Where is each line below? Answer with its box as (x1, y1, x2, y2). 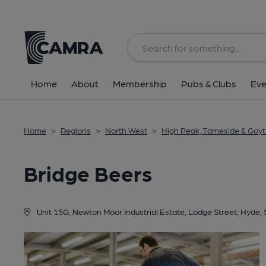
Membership (113, 78, 167, 89)
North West (105, 125, 147, 135)
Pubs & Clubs (181, 78, 236, 89)
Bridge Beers (24, 160, 152, 185)
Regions (61, 125, 91, 135)
